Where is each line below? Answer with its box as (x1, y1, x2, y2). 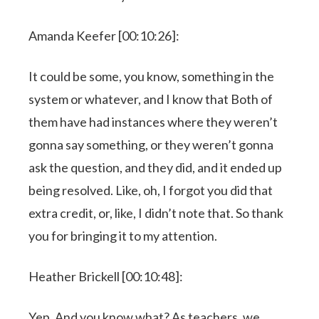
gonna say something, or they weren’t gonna (28, 136, 274, 152)
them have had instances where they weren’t (28, 113, 278, 130)
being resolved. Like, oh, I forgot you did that (28, 182, 273, 198)
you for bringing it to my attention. (28, 227, 218, 244)
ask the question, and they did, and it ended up (28, 159, 283, 175)
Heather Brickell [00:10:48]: (28, 268, 184, 284)
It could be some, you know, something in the (28, 68, 275, 84)
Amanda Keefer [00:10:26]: (28, 27, 180, 43)
